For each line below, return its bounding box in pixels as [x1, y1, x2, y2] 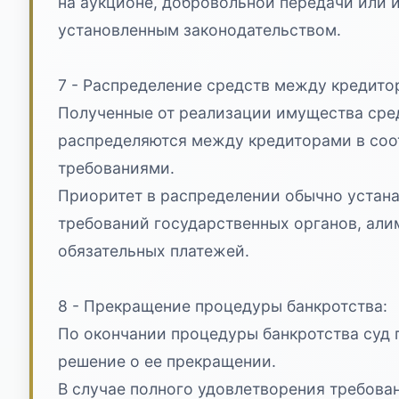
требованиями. [58, 158, 175, 177]
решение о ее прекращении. [58, 351, 276, 370]
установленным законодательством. [58, 20, 341, 39]
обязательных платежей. [58, 240, 249, 260]
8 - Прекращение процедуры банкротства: [58, 296, 387, 315]
